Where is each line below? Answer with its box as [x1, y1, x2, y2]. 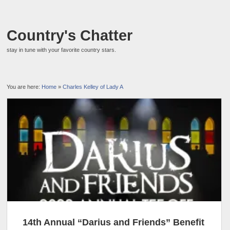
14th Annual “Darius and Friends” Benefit [23, 217, 205, 227]
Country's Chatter [7, 27, 133, 44]
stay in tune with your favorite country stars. [7, 47, 117, 53]
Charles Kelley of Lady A [63, 83, 124, 90]
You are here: [7, 83, 42, 90]
